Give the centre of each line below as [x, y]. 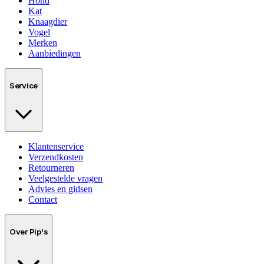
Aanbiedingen [55, 53]
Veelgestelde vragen [65, 179]
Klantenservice [56, 147]
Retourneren [51, 168]
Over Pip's [29, 232]
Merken [43, 42]
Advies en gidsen [60, 189]
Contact [43, 200]
